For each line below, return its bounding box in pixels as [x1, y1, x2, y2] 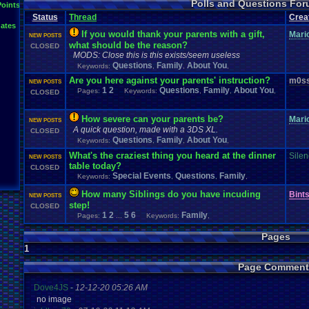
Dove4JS [34, 283, 68, 292]
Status [32, 12, 58, 22]
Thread [69, 12, 97, 22]
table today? [69, 161, 121, 171]
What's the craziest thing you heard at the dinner [69, 150, 276, 161]
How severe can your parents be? [81, 114, 223, 124]
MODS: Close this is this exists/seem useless [73, 50, 240, 60]
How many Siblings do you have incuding [81, 189, 261, 199]
